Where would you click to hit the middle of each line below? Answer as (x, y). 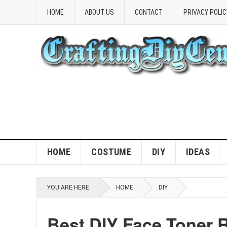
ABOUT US (99, 12)
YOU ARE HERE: (69, 187)
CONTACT (149, 12)
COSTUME (111, 152)
